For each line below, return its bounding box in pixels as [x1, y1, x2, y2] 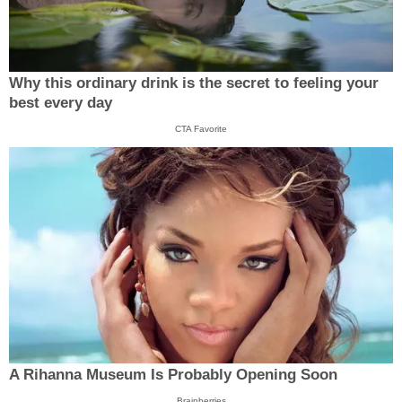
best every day [9, 94, 112, 112]
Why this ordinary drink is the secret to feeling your [9, 74, 379, 92]
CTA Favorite [175, 124, 227, 135]
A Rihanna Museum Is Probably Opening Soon [9, 365, 337, 383]
